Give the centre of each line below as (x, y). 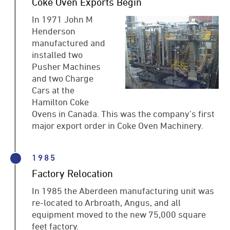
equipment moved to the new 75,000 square (119, 214)
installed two (57, 54)
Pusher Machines (66, 66)
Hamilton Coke (61, 101)
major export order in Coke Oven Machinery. (118, 125)
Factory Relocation (73, 174)
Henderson (54, 31)
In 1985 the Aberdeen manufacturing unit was (123, 190)
